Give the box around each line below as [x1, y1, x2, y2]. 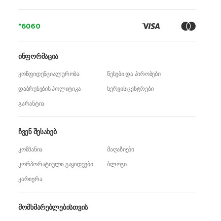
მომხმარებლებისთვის [18, 203, 88, 212]
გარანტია [18, 100, 45, 107]
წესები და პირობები [107, 70, 161, 77]
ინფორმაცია [18, 52, 59, 61]
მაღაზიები [107, 146, 134, 153]
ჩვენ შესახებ [18, 127, 57, 136]
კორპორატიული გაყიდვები [18, 160, 93, 168]
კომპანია [18, 146, 43, 153]
